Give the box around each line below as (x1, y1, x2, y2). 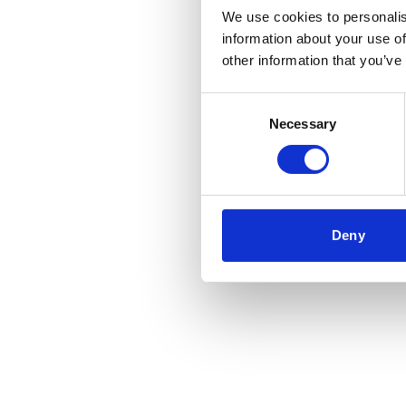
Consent (200, 94, 251, 111)
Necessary (269, 115, 336, 131)
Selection (200, 116, 256, 132)
